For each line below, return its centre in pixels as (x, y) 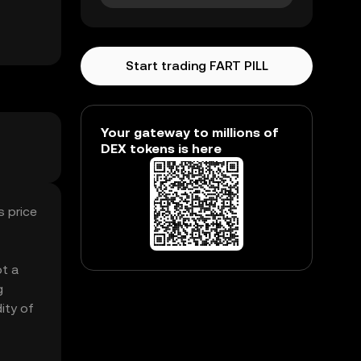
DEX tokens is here (161, 149)
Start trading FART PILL (197, 66)
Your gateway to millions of (190, 133)
